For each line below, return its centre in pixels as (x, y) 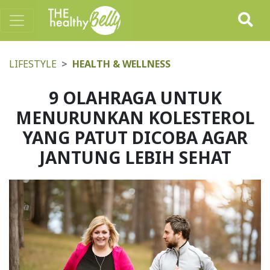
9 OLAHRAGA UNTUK (135, 98)
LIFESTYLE (33, 64)
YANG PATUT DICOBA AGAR (135, 137)
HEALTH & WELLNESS (121, 64)
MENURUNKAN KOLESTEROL (135, 118)
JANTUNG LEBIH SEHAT (135, 157)
